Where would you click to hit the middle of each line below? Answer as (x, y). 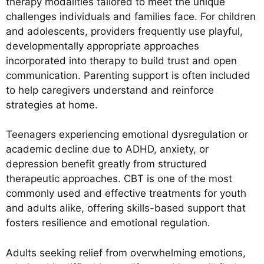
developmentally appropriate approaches (103, 46)
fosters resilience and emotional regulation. (108, 223)
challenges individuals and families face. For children (131, 16)
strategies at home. (52, 105)
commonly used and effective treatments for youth (126, 194)
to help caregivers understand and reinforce (110, 90)
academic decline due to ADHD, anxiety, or (107, 149)
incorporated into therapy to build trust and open (121, 60)
